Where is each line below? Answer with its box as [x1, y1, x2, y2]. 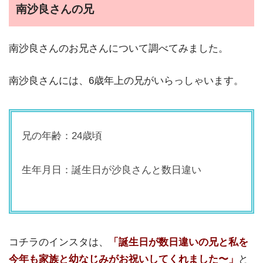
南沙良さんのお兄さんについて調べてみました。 [9, 43, 228, 55]
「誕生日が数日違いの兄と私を [109, 236, 248, 248]
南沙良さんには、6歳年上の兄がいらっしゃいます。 [9, 75, 244, 87]
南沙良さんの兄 [15, 2, 94, 15]
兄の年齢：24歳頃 [22, 130, 113, 142]
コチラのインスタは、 [9, 236, 109, 248]
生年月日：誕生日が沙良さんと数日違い [22, 164, 202, 176]
